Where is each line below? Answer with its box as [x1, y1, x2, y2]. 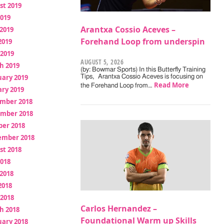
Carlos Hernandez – [80, 203, 157, 214]
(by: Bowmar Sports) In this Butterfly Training [80, 66, 206, 73]
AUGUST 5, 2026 [80, 57, 124, 67]
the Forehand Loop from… [80, 82, 154, 89]
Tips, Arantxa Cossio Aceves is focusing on [80, 73, 203, 80]
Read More [154, 80, 189, 90]
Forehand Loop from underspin [80, 36, 205, 47]
